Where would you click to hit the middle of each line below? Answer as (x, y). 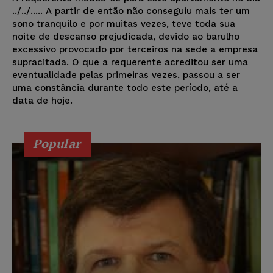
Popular (57, 144)
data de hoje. (42, 101)
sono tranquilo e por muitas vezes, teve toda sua (124, 24)
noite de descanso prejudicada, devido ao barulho (126, 37)
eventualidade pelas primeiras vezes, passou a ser (126, 75)
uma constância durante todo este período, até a (125, 88)
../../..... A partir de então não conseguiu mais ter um (131, 11)
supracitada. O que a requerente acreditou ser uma (130, 62)
